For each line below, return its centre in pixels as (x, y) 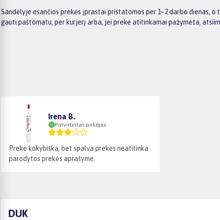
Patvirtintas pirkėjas (81, 124)
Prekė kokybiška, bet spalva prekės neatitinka (79, 148)
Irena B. (62, 116)
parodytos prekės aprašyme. (52, 158)
